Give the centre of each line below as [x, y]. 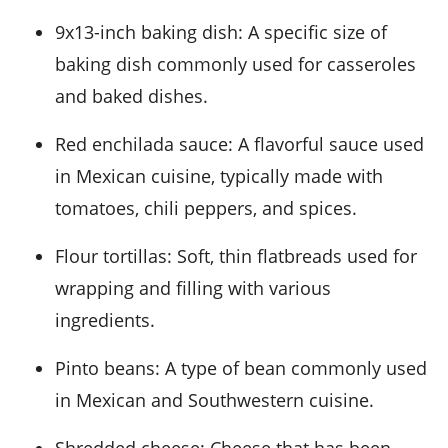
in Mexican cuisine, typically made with [219, 176]
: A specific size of [312, 32]
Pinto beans [110, 368]
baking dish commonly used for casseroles [235, 64]
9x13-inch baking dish [151, 32]
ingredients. [105, 320]
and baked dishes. [131, 96]
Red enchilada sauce [147, 144]
